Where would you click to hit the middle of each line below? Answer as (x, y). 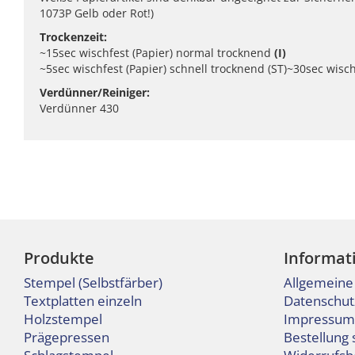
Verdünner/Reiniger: (95, 92)
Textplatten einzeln (83, 301)
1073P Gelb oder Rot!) (97, 13)
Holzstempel (63, 319)
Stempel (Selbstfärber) (93, 282)
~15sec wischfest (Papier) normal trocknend (155, 53)
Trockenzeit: (73, 37)
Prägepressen (67, 337)
